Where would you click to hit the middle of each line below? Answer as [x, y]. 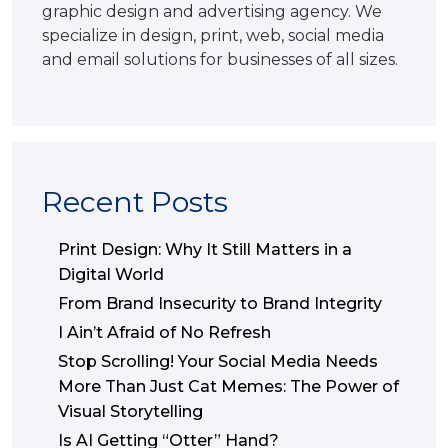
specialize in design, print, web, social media [213, 35]
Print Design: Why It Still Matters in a [205, 249]
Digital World [111, 274]
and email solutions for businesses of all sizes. [220, 59]
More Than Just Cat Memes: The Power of [228, 386]
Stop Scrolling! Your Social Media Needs [218, 361]
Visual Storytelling [132, 411]
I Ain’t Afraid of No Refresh [164, 332]
